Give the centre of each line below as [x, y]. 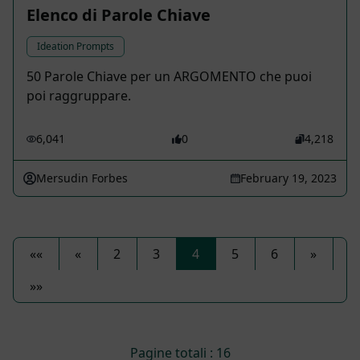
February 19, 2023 [288, 178]
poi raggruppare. [79, 96]
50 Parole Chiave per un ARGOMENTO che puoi [169, 77]
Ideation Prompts [76, 47]
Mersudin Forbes [82, 178]
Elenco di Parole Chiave [119, 15]
